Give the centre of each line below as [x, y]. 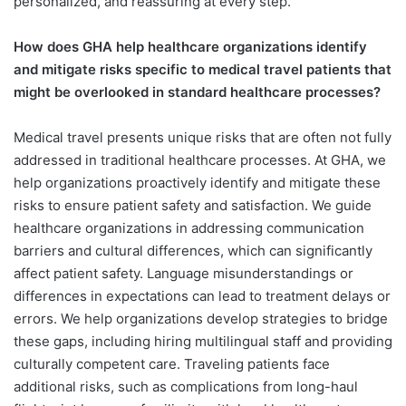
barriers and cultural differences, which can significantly [193, 250]
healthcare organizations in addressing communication [189, 227]
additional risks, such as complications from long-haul [186, 386]
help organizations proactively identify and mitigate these [197, 182]
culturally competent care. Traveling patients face [172, 363]
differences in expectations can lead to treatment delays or [202, 295]
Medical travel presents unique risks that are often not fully [203, 137]
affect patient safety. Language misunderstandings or [184, 273]
